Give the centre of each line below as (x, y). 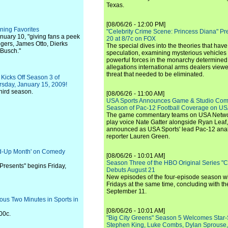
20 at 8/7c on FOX (131, 39)
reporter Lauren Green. (138, 136)
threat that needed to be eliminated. (155, 74)
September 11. (126, 191)
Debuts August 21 (131, 170)
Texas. (115, 5)
